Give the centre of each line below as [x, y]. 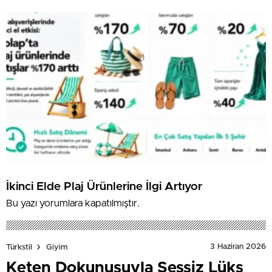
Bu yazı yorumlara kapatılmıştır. [73, 204]
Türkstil [19, 247]
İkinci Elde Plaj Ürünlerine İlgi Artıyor [104, 186]
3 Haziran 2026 [238, 247]
